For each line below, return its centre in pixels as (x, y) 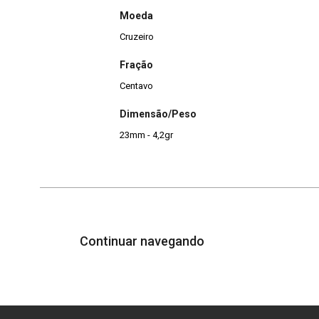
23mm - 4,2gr (146, 135)
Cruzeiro (137, 36)
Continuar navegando (143, 241)
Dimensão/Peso (158, 114)
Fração (136, 64)
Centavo (136, 85)
